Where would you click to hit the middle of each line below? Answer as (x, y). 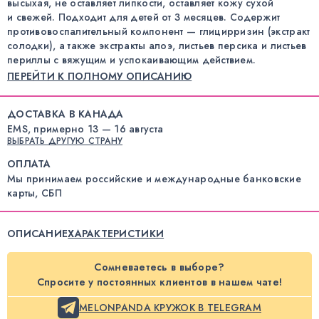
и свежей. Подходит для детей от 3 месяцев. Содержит (144, 17)
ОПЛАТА (29, 164)
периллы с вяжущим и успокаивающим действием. (132, 59)
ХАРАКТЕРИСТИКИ (116, 234)
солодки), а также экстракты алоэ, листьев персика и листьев (157, 45)
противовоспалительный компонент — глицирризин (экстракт (159, 31)
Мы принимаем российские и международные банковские (154, 179)
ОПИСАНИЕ (38, 234)
